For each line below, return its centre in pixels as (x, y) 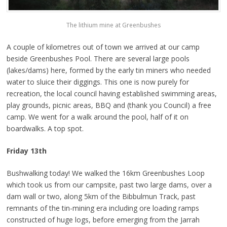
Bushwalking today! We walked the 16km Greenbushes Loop (105, 173)
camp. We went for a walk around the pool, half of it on (97, 117)
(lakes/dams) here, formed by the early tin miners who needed (108, 70)
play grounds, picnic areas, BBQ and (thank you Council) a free (109, 105)
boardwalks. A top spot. (45, 128)
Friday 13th (26, 150)
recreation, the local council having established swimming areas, (111, 93)
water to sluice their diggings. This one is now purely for (98, 82)
